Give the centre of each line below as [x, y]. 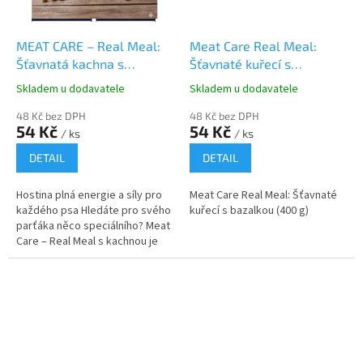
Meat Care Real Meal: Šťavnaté [263, 196]
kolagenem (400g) [71, 82]
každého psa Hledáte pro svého [94, 211]
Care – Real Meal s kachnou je [87, 242]
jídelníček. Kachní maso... [76, 273]
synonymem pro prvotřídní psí [89, 257]
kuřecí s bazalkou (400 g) [249, 211]
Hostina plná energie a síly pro [89, 196]
